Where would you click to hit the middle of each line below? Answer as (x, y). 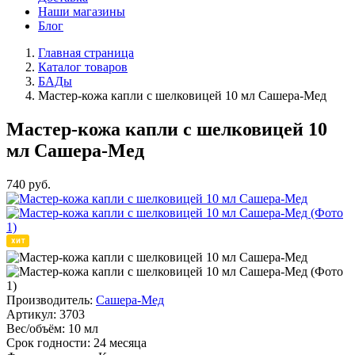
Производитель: (50, 300)
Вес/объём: (36, 328)
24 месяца (120, 342)
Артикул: (31, 314)
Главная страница (86, 53)
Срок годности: (48, 342)
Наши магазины (82, 11)
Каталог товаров (83, 67)
